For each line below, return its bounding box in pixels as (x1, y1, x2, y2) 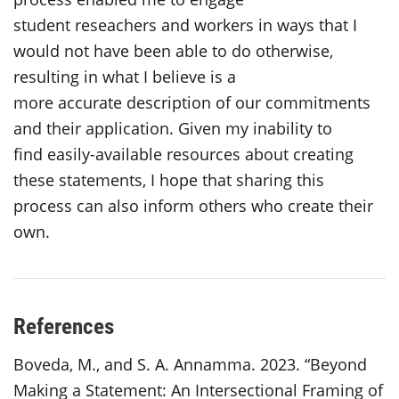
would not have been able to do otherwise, (13, 39, 333, 61)
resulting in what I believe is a (13, 65, 236, 87)
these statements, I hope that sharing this (13, 168, 324, 191)
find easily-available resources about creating (13, 142, 354, 165)
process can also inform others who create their (13, 194, 373, 216)
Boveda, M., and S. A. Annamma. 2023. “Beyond (13, 353, 367, 375)
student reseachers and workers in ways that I (13, 13, 357, 36)
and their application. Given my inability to (13, 117, 332, 139)
